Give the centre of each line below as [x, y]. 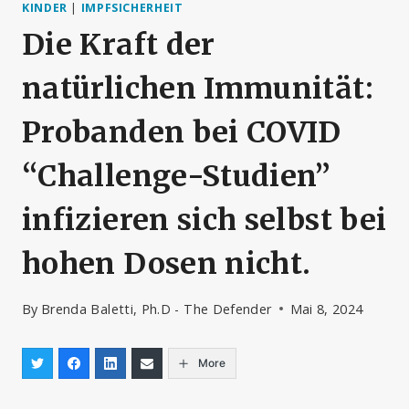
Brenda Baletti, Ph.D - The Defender [156, 309]
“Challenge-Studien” [177, 177]
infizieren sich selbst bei [204, 220]
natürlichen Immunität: [198, 89]
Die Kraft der [119, 45]
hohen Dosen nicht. [167, 264]
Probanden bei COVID [182, 133]
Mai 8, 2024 [326, 309]
